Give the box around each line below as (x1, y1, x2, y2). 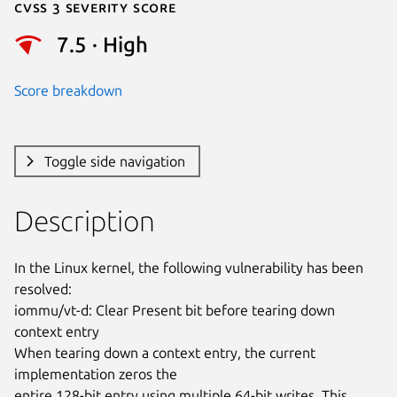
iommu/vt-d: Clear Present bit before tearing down (14, 301, 335, 318)
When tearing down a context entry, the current (14, 344, 315, 361)
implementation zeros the (14, 365, 177, 382)
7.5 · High (57, 33, 148, 58)
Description (14, 204, 155, 237)
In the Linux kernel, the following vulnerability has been (14, 259, 363, 276)
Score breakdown (14, 82, 122, 98)
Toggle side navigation (43, 152, 185, 169)
